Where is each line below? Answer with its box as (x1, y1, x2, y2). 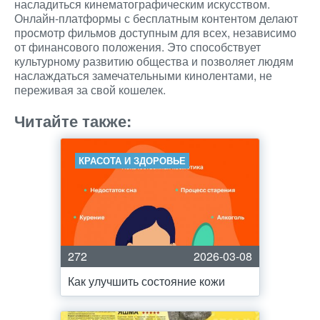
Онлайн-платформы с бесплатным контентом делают (14, 10, 298, 26)
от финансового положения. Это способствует (14, 39, 261, 55)
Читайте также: (14, 109, 131, 132)
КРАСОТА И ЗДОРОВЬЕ (79, 154, 186, 167)
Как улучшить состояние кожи (68, 273, 225, 289)
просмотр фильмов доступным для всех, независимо (14, 24, 296, 41)
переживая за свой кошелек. (14, 81, 166, 98)
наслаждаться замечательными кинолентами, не (14, 67, 272, 84)
